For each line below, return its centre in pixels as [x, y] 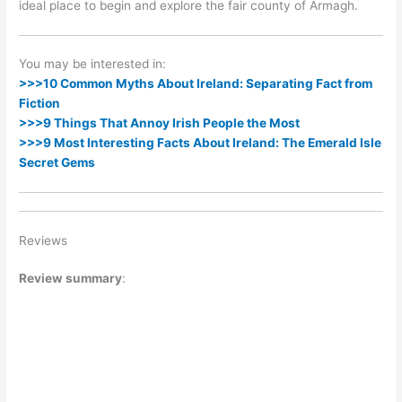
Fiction [40, 104]
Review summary [71, 278]
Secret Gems [57, 163]
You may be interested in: [93, 64]
